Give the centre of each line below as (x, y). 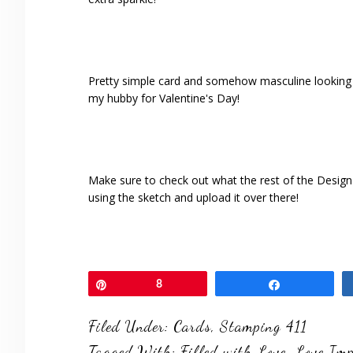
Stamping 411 (264, 327)
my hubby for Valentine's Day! (164, 98)
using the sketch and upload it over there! (193, 198)
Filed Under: (131, 327)
